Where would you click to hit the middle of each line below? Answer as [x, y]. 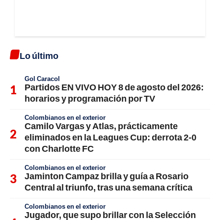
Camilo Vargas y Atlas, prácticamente [101, 126]
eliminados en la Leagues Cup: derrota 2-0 [110, 137]
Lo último [39, 56]
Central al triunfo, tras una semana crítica [109, 187]
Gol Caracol [42, 79]
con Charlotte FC [59, 149]
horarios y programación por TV [90, 98]
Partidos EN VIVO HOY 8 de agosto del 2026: [114, 87]
